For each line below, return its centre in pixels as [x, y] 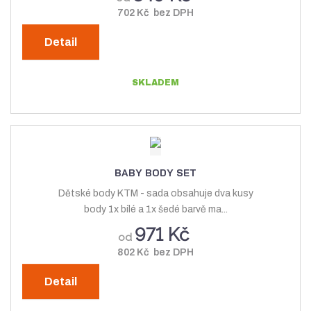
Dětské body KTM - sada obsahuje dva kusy [155, 193]
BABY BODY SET [155, 173]
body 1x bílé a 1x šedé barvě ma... [155, 209]
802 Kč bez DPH [155, 252]
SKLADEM [155, 82]
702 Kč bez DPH [155, 13]
